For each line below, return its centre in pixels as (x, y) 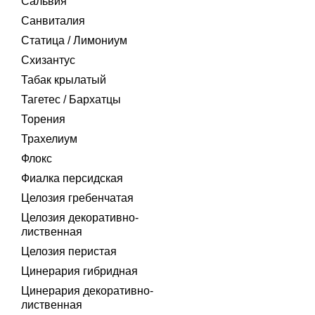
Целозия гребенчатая (77, 198)
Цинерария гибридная (79, 271)
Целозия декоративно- (80, 218)
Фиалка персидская (72, 178)
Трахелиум (49, 139)
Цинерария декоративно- (87, 291)
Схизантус (48, 60)
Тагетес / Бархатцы (71, 99)
